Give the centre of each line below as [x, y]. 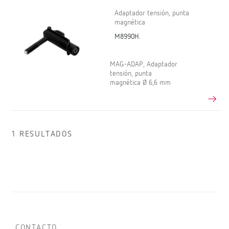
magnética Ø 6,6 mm [141, 83]
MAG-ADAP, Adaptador [144, 65]
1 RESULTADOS [42, 135]
